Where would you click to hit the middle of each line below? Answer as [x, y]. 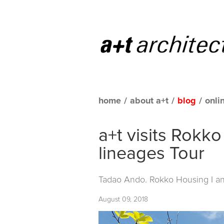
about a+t [149, 101]
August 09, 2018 [123, 199]
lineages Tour [151, 154]
